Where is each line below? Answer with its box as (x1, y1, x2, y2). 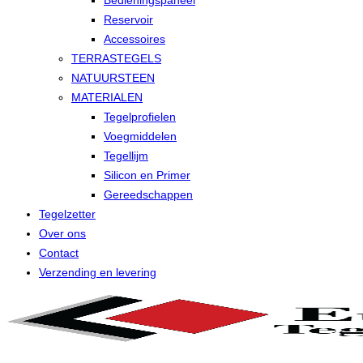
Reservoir (104, 13, 153, 26)
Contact (39, 246, 79, 259)
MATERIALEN (71, 91, 143, 104)
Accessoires (104, 32, 165, 45)
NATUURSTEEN (71, 71, 155, 84)
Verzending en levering (39, 266, 156, 279)
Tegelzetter (39, 207, 96, 220)
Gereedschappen (104, 188, 193, 201)
